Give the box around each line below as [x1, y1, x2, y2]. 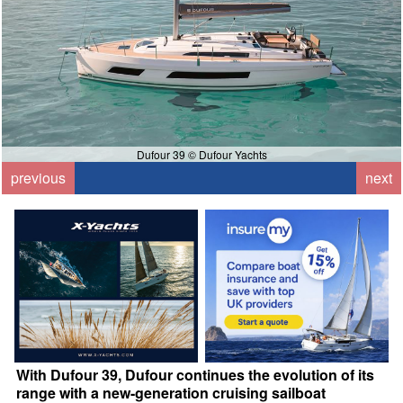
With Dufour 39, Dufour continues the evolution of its [16, 364, 375, 386]
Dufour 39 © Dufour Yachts [136, 147, 267, 163]
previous [11, 167, 67, 189]
